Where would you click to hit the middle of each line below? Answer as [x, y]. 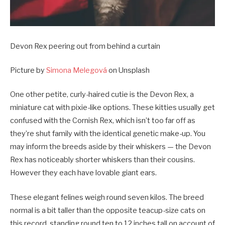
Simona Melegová [77, 71]
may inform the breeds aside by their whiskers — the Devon [110, 147]
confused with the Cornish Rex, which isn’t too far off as [103, 121]
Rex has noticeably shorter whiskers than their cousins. [102, 160]
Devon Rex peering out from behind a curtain [85, 46]
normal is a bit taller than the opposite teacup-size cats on [108, 210]
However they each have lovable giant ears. [83, 173]
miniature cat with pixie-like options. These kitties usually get [113, 108]
